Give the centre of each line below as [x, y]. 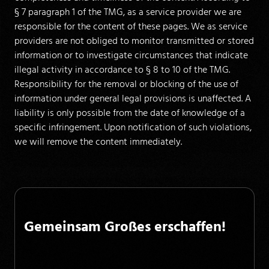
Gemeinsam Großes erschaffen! [125, 227]
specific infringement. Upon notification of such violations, [133, 127]
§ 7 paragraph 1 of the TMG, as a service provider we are [128, 12]
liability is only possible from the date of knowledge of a [130, 113]
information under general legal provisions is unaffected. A [133, 98]
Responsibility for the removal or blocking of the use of [126, 84]
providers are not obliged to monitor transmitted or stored [134, 41]
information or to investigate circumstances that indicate [131, 55]
